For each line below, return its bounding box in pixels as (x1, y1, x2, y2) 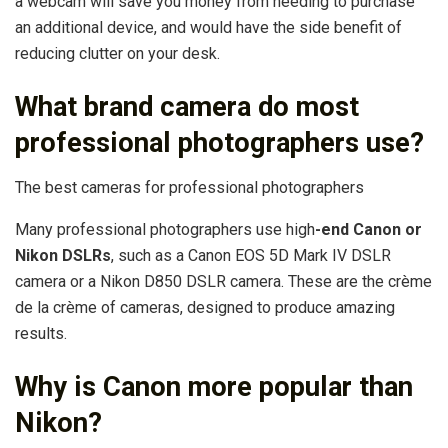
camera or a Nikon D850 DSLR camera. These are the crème (15, 271, 432, 291)
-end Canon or (315, 219, 422, 239)
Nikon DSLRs (15, 245, 111, 265)
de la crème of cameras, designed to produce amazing (15, 297, 395, 317)
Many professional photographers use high (15, 219, 315, 239)
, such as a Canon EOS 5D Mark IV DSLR (111, 245, 391, 265)
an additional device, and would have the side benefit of (15, 17, 402, 37)
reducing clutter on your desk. (15, 43, 220, 63)
